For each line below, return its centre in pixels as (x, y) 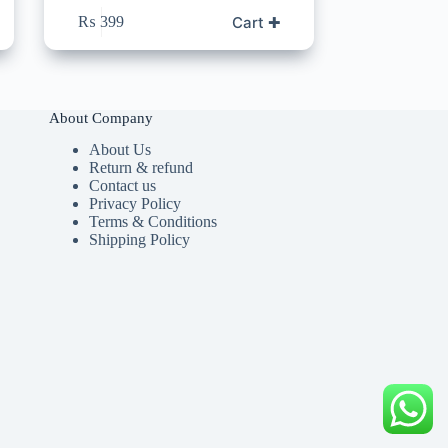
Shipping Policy (139, 240)
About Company (100, 117)
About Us (119, 150)
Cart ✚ (256, 22)
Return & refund (140, 168)
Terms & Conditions (152, 222)
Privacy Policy (134, 204)
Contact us (122, 186)
